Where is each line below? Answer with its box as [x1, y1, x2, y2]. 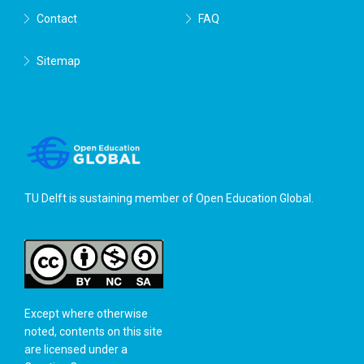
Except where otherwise [24, 307, 148, 320]
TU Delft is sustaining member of [24, 192, 196, 205]
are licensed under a [24, 343, 128, 356]
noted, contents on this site [24, 325, 162, 338]
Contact [37, 12, 77, 25]
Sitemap [37, 54, 80, 67]
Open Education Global [196, 192, 311, 205]
